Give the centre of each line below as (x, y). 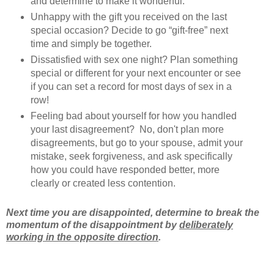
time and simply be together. (91, 43)
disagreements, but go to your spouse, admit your (136, 143)
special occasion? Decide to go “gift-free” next (129, 30)
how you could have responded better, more (125, 169)
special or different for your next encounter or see (135, 73)
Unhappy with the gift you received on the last (128, 17)
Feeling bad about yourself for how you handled (133, 116)
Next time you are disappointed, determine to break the (133, 213)
